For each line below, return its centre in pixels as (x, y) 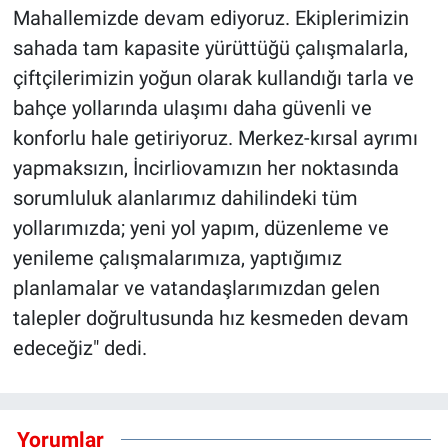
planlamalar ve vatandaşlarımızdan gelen (196, 287)
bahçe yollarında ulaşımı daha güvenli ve (192, 107)
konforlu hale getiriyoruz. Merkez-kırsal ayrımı (215, 137)
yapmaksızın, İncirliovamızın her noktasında (205, 167)
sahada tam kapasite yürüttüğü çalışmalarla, (210, 47)
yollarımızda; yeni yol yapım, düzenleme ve (200, 227)
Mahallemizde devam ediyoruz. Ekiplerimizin (210, 17)
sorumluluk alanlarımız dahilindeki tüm (185, 197)
